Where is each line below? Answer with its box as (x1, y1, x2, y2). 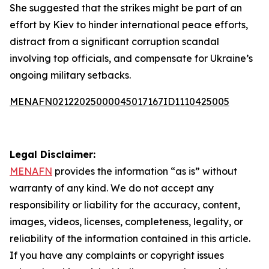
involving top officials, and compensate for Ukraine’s (10, 52, 253, 64)
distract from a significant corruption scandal (10, 35, 219, 47)
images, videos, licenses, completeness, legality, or (10, 216, 243, 228)
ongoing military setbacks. (10, 69, 131, 81)
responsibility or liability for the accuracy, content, (10, 199, 240, 211)
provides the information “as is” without (52, 165, 237, 177)
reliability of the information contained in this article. (10, 232, 250, 244)
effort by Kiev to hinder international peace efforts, (10, 19, 248, 31)
